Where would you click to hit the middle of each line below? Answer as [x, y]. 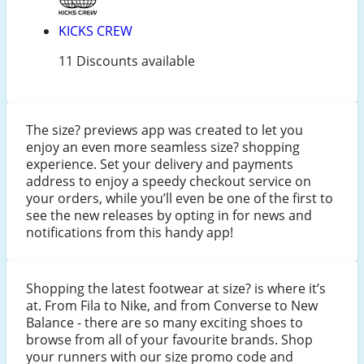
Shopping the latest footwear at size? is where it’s [176, 289]
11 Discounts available [127, 61]
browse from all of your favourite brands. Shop [169, 340]
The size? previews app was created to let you [165, 130]
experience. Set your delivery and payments [160, 165]
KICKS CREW [95, 31]
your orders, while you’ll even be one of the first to [180, 199]
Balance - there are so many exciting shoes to [165, 323]
